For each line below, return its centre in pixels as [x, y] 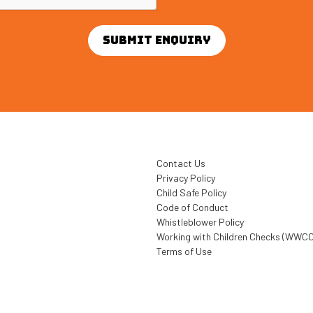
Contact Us [181, 163]
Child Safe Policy [191, 192]
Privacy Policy [186, 178]
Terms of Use [184, 251]
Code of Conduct [192, 207]
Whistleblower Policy [200, 222]
